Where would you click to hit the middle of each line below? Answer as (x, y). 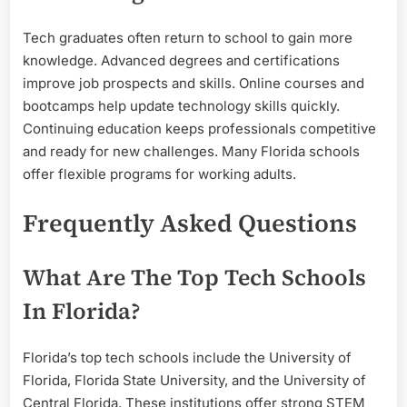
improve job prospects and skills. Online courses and (194, 83)
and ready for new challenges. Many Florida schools (191, 151)
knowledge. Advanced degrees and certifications (181, 60)
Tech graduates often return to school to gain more (188, 37)
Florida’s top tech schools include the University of (187, 357)
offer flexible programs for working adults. (159, 174)
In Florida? (82, 310)
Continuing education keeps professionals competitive (199, 128)
